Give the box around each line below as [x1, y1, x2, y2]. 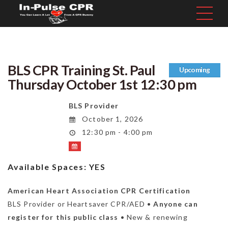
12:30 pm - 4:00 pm [80, 128, 153, 137]
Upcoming [179, 65, 210, 74]
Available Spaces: [8, 162, 89, 172]
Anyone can [153, 199, 198, 209]
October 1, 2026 [80, 115, 143, 124]
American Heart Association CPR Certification [8, 186, 191, 195]
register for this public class [8, 213, 119, 222]
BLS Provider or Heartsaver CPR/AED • [8, 199, 154, 209]
